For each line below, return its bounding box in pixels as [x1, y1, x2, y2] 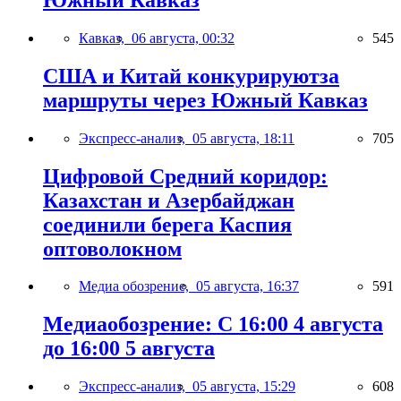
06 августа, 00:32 [132, 30, 235, 46]
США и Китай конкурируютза [43, 64, 339, 88]
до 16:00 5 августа [43, 337, 215, 361]
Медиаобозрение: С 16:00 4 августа [43, 312, 383, 337]
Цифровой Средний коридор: [43, 164, 328, 188]
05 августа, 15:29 [192, 379, 295, 395]
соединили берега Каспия [43, 212, 292, 236]
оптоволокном [43, 236, 182, 260]
